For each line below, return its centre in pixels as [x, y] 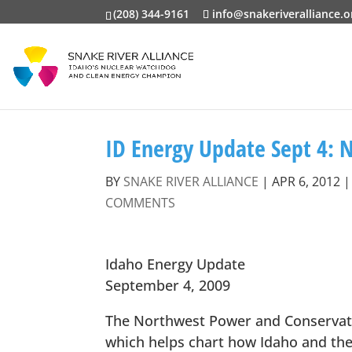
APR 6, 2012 [306, 181]
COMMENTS [141, 203]
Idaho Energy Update [176, 264]
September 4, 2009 [168, 285]
